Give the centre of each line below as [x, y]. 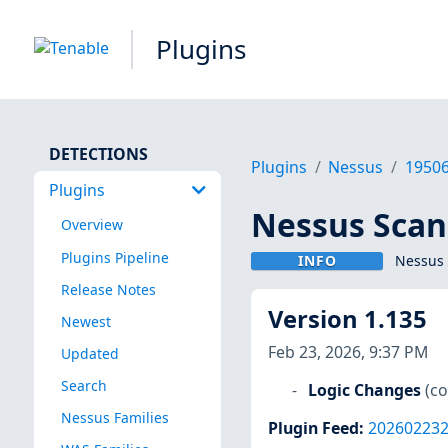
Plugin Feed [313, 427]
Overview [91, 225]
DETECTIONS [98, 153]
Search [83, 385]
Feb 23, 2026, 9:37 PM [347, 351]
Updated [89, 353]
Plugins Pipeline [114, 257]
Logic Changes [364, 389]
